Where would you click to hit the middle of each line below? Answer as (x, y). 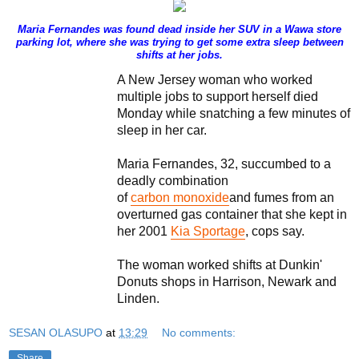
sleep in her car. (162, 130)
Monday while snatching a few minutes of (234, 113)
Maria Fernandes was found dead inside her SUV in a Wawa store (179, 29)
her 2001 (144, 231)
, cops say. (275, 231)
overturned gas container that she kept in (232, 214)
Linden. (138, 298)
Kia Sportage (208, 231)
